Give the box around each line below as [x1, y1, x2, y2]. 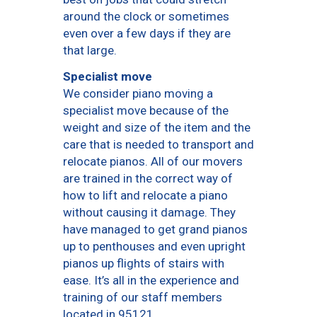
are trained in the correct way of [63, 171, 233, 186]
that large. [63, 43, 117, 58]
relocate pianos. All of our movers [63, 154, 243, 169]
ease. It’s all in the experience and [63, 273, 239, 288]
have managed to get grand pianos [63, 222, 248, 237]
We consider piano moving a [63, 86, 213, 101]
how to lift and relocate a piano [63, 188, 228, 203]
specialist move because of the [63, 103, 229, 118]
